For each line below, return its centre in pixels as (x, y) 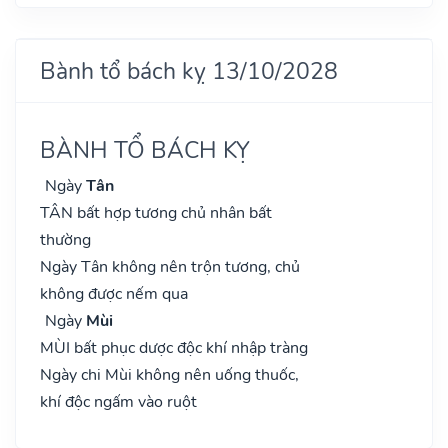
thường (65, 239)
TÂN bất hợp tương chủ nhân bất (156, 212)
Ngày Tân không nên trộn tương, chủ (170, 266)
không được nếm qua (114, 293)
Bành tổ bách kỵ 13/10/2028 (189, 70)
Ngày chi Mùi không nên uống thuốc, (169, 374)
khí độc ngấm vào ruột (118, 401)
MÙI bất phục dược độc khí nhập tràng (174, 347)
